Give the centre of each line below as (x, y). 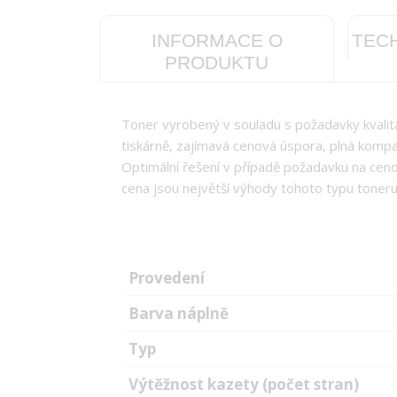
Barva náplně (179, 313)
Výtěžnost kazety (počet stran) (244, 384)
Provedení (167, 277)
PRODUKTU (217, 62)
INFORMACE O (217, 40)
